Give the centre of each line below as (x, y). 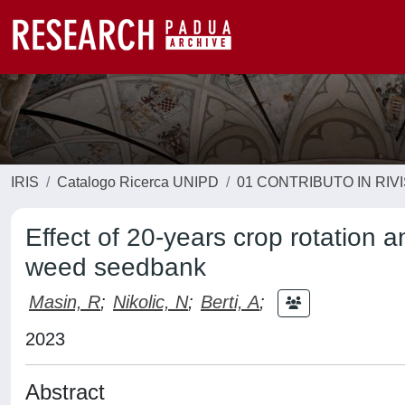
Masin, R (65, 301)
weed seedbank (116, 267)
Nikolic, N (151, 301)
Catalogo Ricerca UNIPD (138, 182)
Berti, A (230, 301)
